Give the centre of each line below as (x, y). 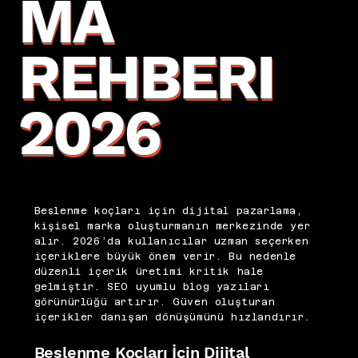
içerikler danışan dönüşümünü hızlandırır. (172, 318)
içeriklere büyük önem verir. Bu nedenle (165, 257)
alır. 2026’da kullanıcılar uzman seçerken (171, 242)
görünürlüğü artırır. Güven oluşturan (155, 302)
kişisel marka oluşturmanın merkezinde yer (172, 227)
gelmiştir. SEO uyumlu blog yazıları (152, 287)
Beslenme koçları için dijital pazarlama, (168, 211)
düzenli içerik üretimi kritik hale (149, 272)
